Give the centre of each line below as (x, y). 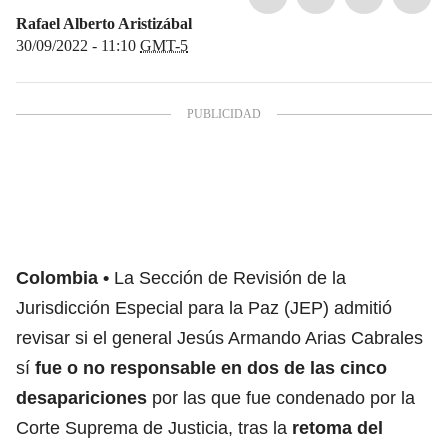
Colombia (57, 277)
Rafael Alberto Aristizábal (104, 23)
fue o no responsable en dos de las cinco (211, 367)
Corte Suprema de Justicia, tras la (154, 427)
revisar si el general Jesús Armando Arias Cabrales (219, 337)
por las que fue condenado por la (281, 397)
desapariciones (81, 397)
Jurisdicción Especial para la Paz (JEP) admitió (204, 307)
